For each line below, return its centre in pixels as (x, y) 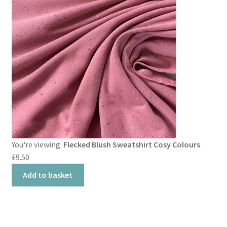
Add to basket (48, 175)
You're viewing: (37, 145)
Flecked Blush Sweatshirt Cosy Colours (131, 145)
